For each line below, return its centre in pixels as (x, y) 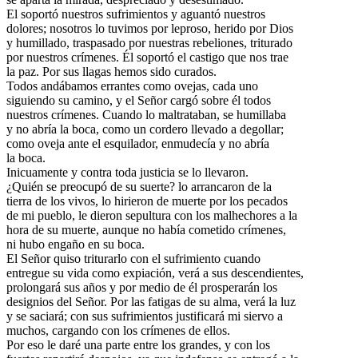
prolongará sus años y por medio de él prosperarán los (142, 288)
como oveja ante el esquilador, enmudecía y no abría (138, 144)
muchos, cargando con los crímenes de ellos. (118, 331)
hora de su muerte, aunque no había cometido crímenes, (146, 230)
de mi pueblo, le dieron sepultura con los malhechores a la (152, 216)
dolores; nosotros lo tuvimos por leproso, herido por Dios (150, 29)
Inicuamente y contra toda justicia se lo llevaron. (127, 173)
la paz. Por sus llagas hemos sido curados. (111, 72)
